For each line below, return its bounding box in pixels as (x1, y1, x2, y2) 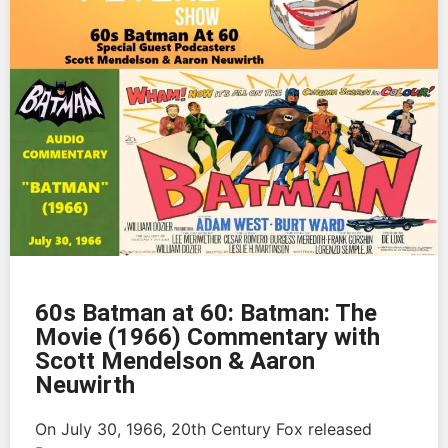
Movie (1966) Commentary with (35, 323, 380, 352)
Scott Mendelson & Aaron (35, 347, 315, 376)
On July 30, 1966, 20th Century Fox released (35, 419, 372, 440)
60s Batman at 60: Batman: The (35, 299, 377, 328)
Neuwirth (35, 371, 135, 400)
